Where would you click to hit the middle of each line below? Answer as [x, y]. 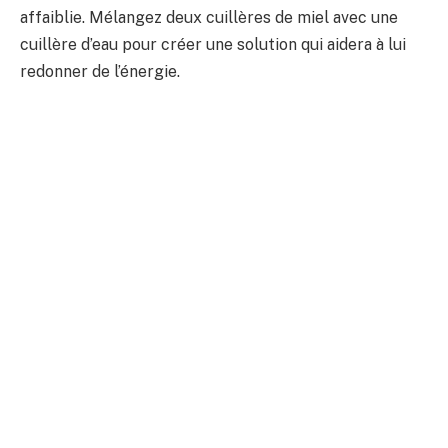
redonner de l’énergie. [100, 72]
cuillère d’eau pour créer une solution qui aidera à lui [213, 45]
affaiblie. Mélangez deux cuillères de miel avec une [209, 18]
